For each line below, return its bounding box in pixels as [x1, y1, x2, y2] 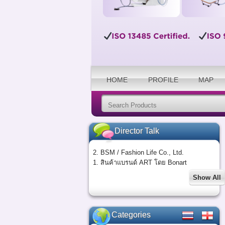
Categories [111, 210, 151, 219]
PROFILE [148, 76, 178, 84]
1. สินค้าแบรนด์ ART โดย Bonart [93, 159, 187, 166]
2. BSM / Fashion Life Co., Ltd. [93, 149, 184, 156]
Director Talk [115, 127, 159, 135]
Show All [193, 174, 221, 181]
